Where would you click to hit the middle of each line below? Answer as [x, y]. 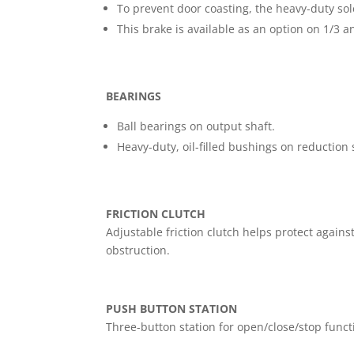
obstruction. [138, 250]
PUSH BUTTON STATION [172, 308]
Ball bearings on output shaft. [196, 126]
